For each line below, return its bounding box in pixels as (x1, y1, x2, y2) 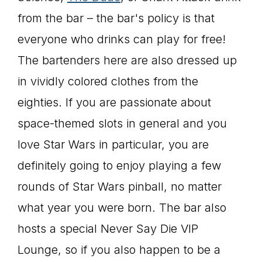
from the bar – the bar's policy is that (18, 11, 215, 25)
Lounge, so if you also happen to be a (18, 243, 220, 257)
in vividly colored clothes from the (18, 74, 198, 88)
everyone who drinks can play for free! (18, 32, 226, 46)
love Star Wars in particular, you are (18, 137, 209, 151)
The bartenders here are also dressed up (18, 53, 237, 67)
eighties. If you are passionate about (18, 95, 211, 109)
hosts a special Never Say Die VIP (18, 222, 198, 236)
